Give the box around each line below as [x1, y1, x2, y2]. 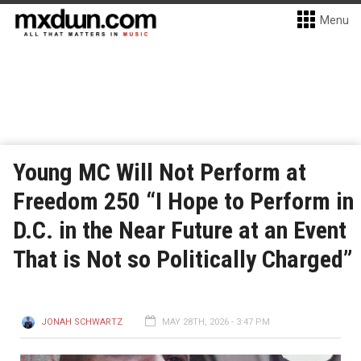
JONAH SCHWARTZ [41, 317, 122, 327]
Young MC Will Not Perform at [13, 158, 306, 186]
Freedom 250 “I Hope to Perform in [13, 187, 354, 215]
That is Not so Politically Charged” [13, 245, 353, 273]
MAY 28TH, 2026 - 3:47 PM [162, 317, 270, 327]
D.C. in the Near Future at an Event [13, 216, 346, 244]
